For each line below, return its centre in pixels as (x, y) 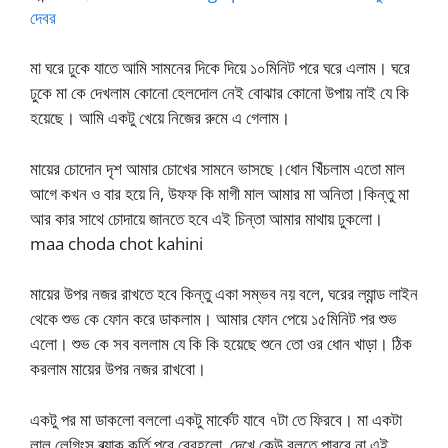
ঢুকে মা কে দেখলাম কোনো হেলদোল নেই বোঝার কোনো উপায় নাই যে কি (219, 92)
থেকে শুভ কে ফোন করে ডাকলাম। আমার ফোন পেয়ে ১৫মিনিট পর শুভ (213, 318)
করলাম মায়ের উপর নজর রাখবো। (118, 368)
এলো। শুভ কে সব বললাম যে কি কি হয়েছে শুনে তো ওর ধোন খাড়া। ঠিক (221, 343)
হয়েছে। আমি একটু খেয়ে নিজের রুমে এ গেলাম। (160, 117)
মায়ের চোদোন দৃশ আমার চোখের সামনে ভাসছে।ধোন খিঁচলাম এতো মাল (217, 168)
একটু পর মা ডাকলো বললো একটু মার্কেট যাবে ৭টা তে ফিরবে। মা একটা (216, 419)
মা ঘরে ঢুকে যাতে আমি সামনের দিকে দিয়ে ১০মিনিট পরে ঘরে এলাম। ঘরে (220, 67)
